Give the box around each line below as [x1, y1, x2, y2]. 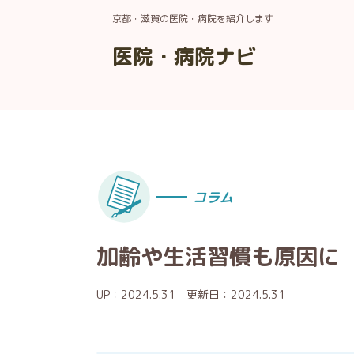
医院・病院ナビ [112, 41, 256, 70]
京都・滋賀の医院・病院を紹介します [112, 12, 273, 25]
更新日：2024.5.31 [186, 287, 285, 302]
